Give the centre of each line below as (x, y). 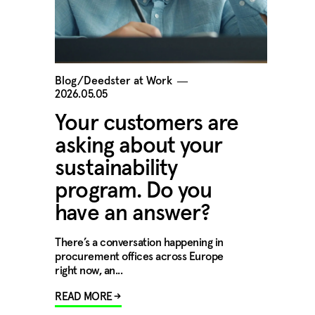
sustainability (116, 169)
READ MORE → (88, 297)
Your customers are (147, 124)
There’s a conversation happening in (139, 243)
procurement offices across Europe (139, 257)
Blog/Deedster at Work (114, 81)
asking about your (139, 146)
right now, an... (89, 271)
